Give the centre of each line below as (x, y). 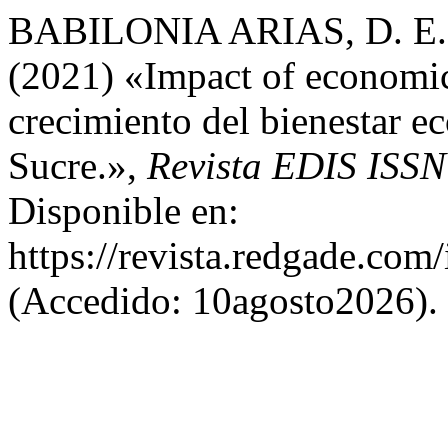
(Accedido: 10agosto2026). (223, 300)
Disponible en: (123, 210)
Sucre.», (77, 165)
